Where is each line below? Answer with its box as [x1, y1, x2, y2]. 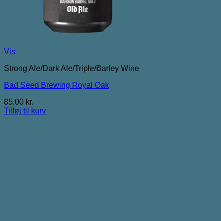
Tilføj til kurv [4, 106, 46, 115]
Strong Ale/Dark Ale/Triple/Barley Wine [4, 64, 139, 73]
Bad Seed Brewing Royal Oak [4, 80, 109, 89]
